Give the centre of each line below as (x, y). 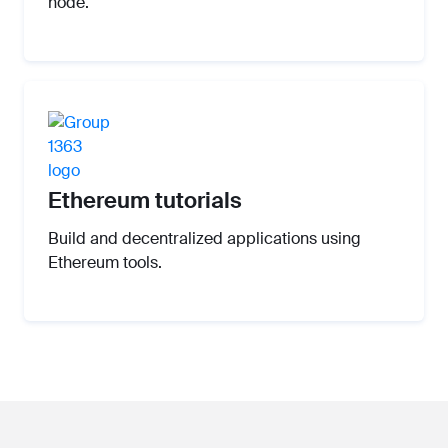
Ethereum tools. (105, 263)
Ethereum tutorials (145, 201)
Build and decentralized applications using (204, 239)
